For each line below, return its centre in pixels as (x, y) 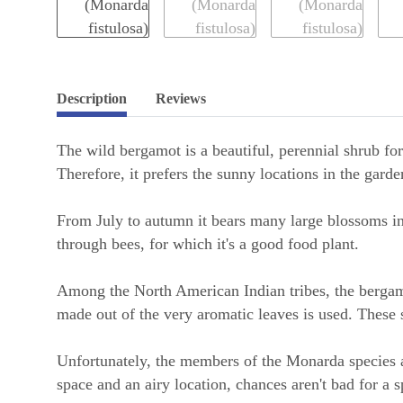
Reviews (181, 98)
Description (92, 98)
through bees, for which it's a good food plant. (208, 243)
